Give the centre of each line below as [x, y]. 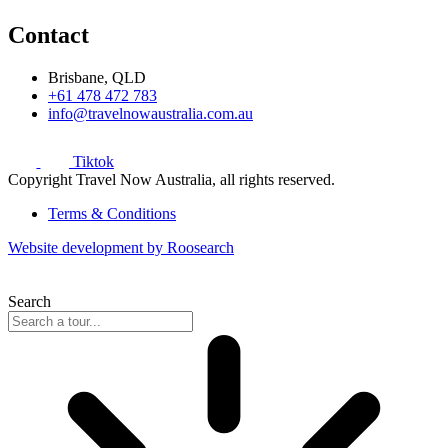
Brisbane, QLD [97, 77]
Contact [48, 34]
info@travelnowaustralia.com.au [150, 113]
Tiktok [93, 162]
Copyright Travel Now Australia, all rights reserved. [171, 180]
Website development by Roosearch [121, 248]
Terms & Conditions [112, 214]
